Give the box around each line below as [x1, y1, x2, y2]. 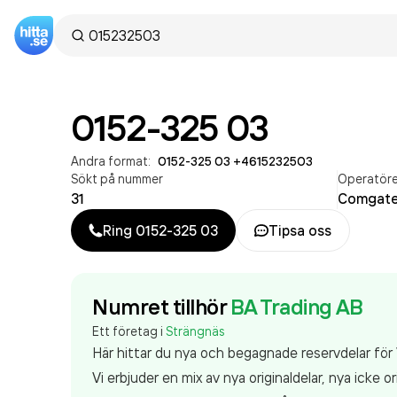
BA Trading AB [230, 293, 363, 320]
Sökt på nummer [71, 171, 163, 186]
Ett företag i [92, 323, 166, 339]
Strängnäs [166, 323, 224, 339]
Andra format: [71, 153, 151, 168]
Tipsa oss [269, 222, 331, 239]
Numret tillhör [92, 293, 227, 320]
